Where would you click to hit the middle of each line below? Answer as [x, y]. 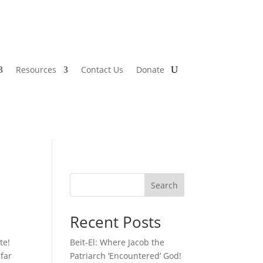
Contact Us [102, 69]
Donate [150, 69]
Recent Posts [116, 222]
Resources [36, 69]
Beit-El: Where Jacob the [117, 242]
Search [164, 186]
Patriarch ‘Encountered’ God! [126, 256]
